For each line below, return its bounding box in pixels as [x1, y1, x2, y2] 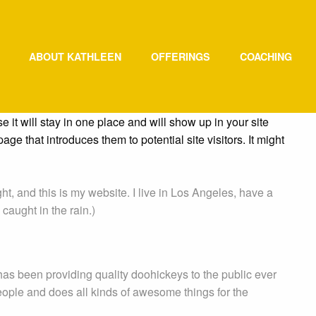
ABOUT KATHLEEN [29, 49, 121, 63]
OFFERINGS [151, 49, 210, 63]
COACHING [240, 49, 292, 63]
